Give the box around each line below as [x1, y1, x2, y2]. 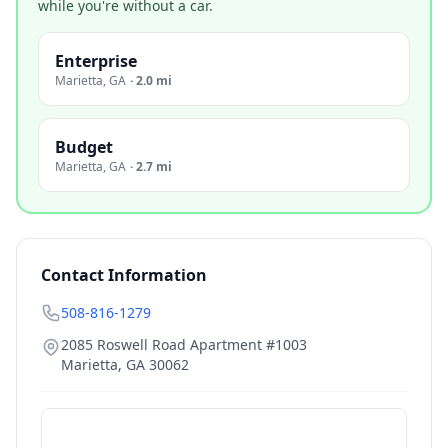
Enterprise [55, 50, 137, 72]
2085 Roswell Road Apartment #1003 [61, 335, 307, 354]
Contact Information [41, 264, 207, 286]
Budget [55, 136, 113, 158]
